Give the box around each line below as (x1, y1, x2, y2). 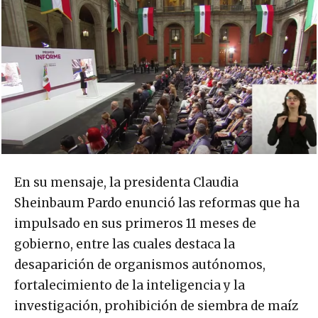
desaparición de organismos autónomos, (14, 256, 265, 273)
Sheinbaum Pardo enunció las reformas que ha (14, 194, 300, 211)
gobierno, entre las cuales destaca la (14, 236, 235, 252)
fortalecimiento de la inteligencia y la (14, 277, 245, 293)
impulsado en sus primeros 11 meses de (14, 215, 256, 231)
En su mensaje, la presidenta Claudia (14, 174, 238, 190)
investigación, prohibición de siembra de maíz (14, 297, 298, 314)
